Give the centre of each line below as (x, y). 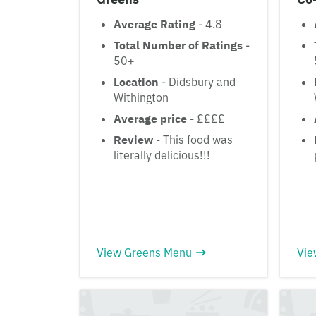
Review (133, 139)
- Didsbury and (197, 81)
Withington (141, 97)
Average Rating (154, 24)
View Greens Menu (144, 252)
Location (136, 81)
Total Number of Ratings (178, 45)
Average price (150, 118)
